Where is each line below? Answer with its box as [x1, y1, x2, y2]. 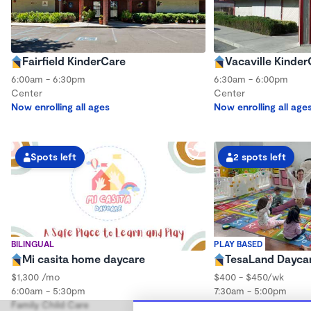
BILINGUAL [11, 239, 54, 249]
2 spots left [233, 150, 286, 162]
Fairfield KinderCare [22, 53, 126, 67]
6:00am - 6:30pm [11, 72, 85, 85]
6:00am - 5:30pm [11, 285, 85, 296]
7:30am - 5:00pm [214, 285, 287, 296]
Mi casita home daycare [22, 252, 145, 265]
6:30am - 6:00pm [214, 72, 288, 85]
